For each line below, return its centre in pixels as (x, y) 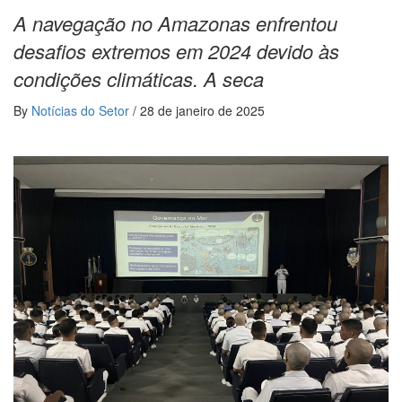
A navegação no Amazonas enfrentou (175, 22)
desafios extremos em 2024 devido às (176, 50)
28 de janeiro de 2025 (202, 110)
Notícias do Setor (82, 110)
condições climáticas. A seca (139, 78)
